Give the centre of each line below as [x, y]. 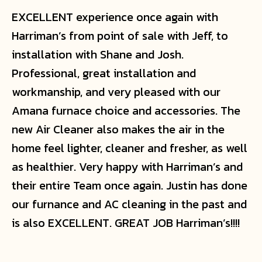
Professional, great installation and [104, 73]
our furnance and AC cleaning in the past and [129, 204]
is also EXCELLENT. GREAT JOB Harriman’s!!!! [126, 223]
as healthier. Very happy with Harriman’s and [127, 166]
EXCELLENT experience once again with [115, 17]
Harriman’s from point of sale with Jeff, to [120, 35]
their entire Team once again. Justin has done [130, 185]
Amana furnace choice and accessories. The [126, 110]
